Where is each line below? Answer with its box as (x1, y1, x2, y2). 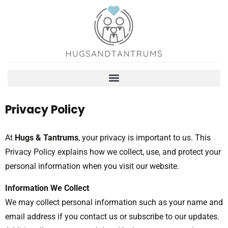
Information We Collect (5, 183, 89, 193)
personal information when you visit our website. (5, 161, 179, 172)
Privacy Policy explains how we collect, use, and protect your (5, 147, 221, 157)
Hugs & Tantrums (15, 133, 78, 143)
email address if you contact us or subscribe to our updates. (5, 211, 219, 221)
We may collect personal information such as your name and (5, 197, 223, 207)
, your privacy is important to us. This (78, 133, 211, 143)
